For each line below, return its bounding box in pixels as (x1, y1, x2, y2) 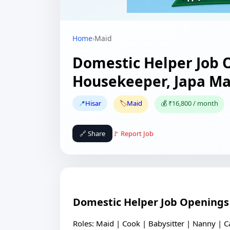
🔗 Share (80, 129, 105, 138)
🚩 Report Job (112, 129, 154, 138)
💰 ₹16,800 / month (161, 99, 218, 108)
